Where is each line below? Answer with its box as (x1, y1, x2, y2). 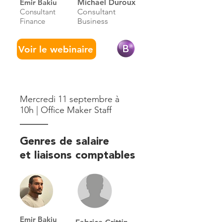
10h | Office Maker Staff (20, 105, 111, 115)
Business (77, 16, 108, 26)
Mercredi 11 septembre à (20, 94, 119, 105)
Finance (20, 16, 45, 26)
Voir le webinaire (18, 43, 93, 55)
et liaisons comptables (20, 150, 135, 161)
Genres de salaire (20, 136, 112, 147)
